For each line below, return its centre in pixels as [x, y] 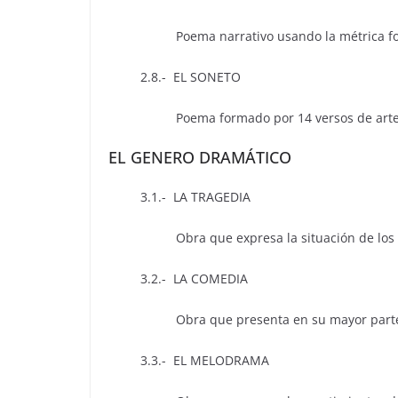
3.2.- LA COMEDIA [178, 279]
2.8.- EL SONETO [175, 77]
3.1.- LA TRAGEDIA [179, 197]
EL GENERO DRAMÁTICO [200, 158]
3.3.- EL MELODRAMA [189, 361]
